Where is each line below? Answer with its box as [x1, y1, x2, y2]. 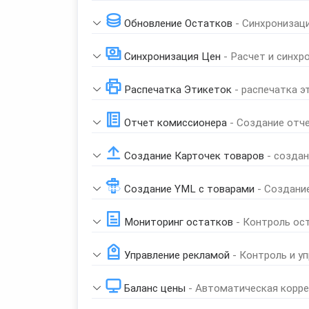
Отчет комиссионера [121, 116, 230, 129]
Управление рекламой [121, 248, 232, 261]
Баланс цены [121, 281, 188, 295]
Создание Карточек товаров [121, 149, 267, 162]
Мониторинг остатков [121, 215, 236, 228]
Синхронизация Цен [121, 50, 223, 63]
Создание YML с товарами [121, 182, 257, 195]
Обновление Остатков [121, 17, 235, 30]
